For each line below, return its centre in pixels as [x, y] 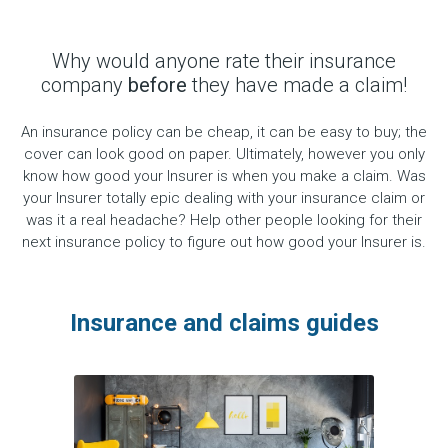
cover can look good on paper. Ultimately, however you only [224, 154]
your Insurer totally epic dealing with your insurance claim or [224, 198]
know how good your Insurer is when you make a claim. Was [224, 176]
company [84, 85]
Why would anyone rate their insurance [224, 61]
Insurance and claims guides [224, 323]
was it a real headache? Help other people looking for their [224, 220]
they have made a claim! [297, 85]
